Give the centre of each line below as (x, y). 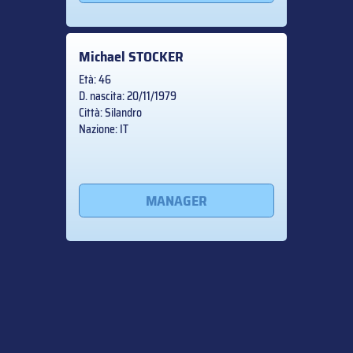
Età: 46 (95, 80)
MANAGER (176, 201)
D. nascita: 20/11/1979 (128, 97)
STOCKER (156, 57)
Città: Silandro (110, 113)
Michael (104, 57)
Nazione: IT (104, 130)
